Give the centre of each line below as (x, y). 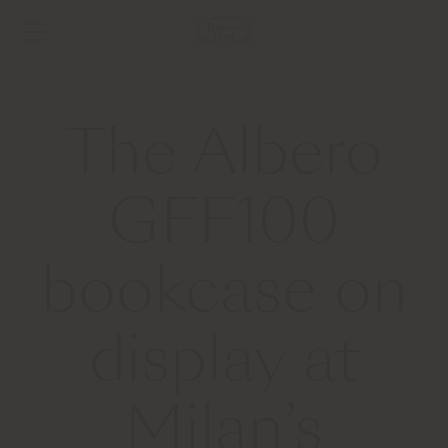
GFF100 (224, 227)
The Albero (224, 158)
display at (224, 365)
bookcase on (224, 296)
